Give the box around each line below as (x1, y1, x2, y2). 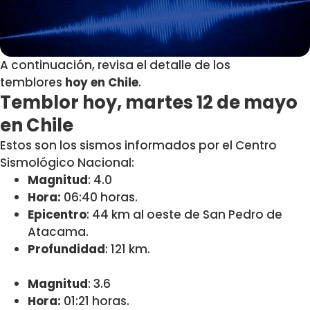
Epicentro (28, 206, 86, 224)
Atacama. (28, 224, 89, 241)
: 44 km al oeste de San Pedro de (86, 206, 282, 224)
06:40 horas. (61, 189, 138, 206)
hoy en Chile (62, 74, 138, 91)
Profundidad (28, 241, 105, 258)
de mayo (217, 90, 298, 116)
